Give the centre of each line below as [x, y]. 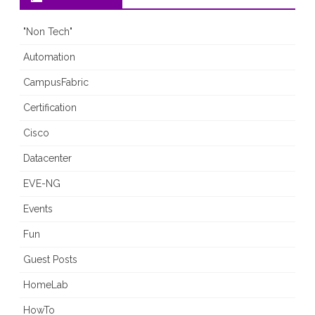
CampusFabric [56, 83]
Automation [49, 57]
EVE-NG [42, 184]
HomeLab [46, 285]
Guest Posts [50, 260]
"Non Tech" [48, 32]
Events [38, 209]
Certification [50, 108]
